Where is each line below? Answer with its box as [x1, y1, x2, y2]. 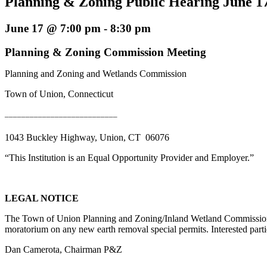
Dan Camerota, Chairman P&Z [5, 244, 122, 254]
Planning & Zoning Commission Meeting [5, 46, 206, 59]
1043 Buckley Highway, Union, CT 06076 [5, 132, 169, 142]
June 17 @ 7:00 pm [5, 21, 101, 35]
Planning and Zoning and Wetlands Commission [5, 69, 187, 79]
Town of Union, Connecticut [5, 89, 113, 100]
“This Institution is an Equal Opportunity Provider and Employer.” [5, 152, 254, 163]
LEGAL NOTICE [5, 193, 79, 203]
